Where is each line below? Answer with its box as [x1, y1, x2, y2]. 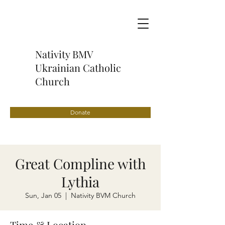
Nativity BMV [35, 47, 93, 61]
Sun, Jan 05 [25, 191, 61, 200]
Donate [70, 108, 90, 116]
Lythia [61, 172, 99, 191]
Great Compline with [15, 154, 146, 173]
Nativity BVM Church [71, 191, 136, 200]
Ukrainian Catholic [35, 61, 121, 74]
